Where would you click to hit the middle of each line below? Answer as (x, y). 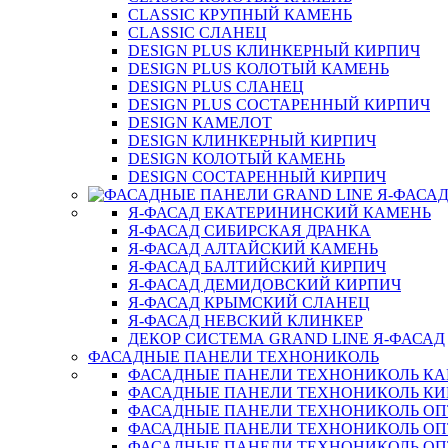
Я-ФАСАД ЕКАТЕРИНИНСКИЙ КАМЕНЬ (279, 212)
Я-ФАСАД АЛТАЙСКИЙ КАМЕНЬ (253, 248)
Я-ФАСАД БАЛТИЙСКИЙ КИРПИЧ (257, 266)
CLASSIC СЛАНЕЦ (197, 32)
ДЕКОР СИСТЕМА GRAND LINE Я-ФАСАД (286, 338)
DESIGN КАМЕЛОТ (200, 122)
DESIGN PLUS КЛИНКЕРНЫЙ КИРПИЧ (274, 50)
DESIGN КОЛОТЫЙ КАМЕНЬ (236, 158)
